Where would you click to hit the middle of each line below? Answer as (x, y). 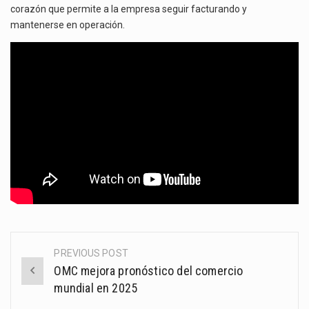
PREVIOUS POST (91, 253)
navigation (56, 285)
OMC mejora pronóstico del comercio (149, 270)
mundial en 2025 (96, 288)
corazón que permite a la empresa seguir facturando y (129, 9)
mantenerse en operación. (68, 24)
